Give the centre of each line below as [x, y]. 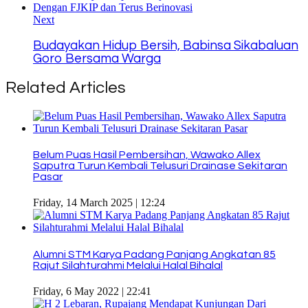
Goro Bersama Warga [97, 59]
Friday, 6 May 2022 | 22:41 [92, 291]
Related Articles [66, 87]
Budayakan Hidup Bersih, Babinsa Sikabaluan [166, 46]
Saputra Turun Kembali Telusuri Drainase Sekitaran [160, 166]
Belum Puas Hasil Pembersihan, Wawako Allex [147, 155]
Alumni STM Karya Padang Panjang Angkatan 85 [154, 254]
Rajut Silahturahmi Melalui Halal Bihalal [128, 265]
